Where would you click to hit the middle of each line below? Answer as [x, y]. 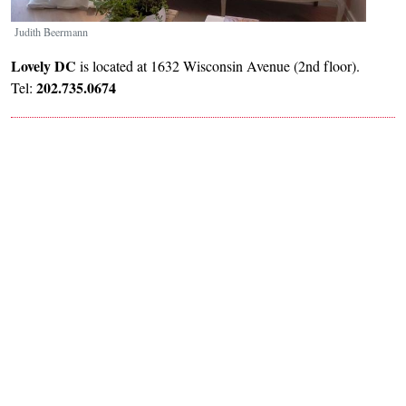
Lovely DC [43, 65]
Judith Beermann [51, 31]
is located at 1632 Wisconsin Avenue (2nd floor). [218, 65]
